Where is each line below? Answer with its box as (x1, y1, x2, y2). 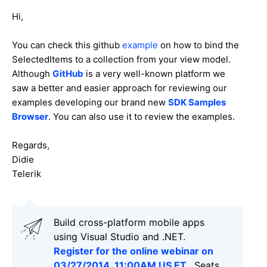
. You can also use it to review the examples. (48, 110, 235, 122)
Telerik (12, 167, 41, 179)
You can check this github (12, 39, 122, 51)
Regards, (12, 139, 49, 151)
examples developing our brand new (12, 96, 168, 108)
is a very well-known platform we (83, 67, 225, 79)
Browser (12, 110, 48, 122)
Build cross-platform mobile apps (54, 216, 204, 228)
